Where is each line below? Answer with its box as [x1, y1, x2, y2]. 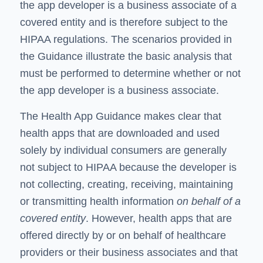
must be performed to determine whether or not [19, 67, 241, 79]
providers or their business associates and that [19, 247, 238, 259]
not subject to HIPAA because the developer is [19, 161, 237, 174]
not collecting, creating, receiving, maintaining [19, 178, 233, 191]
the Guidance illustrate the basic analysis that [19, 50, 232, 62]
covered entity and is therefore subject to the [19, 16, 228, 28]
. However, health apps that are [85, 213, 232, 225]
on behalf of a [176, 195, 241, 208]
